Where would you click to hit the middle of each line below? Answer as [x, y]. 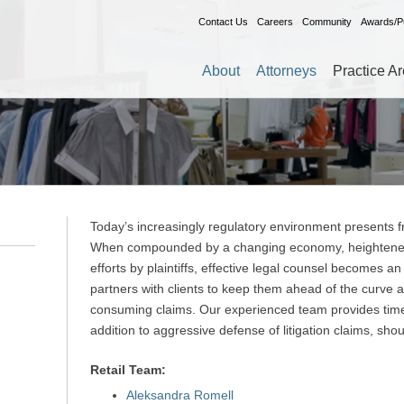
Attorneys [286, 71]
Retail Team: [128, 370]
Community [327, 22]
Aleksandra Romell [180, 395]
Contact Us [223, 22]
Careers [275, 22]
